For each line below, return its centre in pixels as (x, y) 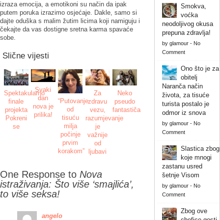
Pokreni (16, 118)
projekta (16, 110)
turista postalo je (185, 104)
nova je (43, 106)
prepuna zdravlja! (186, 32)
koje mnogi (196, 157)
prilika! (43, 114)
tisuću (70, 118)
